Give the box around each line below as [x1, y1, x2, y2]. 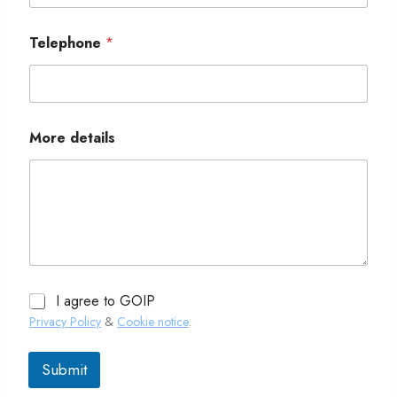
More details [29, 127, 115, 148]
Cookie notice [117, 313, 189, 331]
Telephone [29, 32, 105, 53]
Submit [42, 359, 87, 381]
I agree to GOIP [56, 291, 155, 312]
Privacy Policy [29, 313, 101, 331]
